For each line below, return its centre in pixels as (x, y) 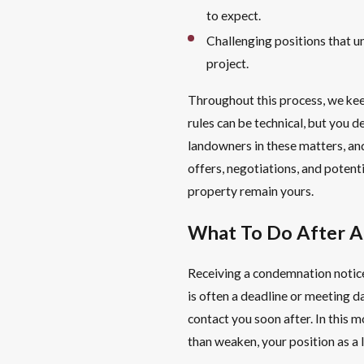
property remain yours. (251, 191)
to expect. (234, 15)
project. (228, 64)
